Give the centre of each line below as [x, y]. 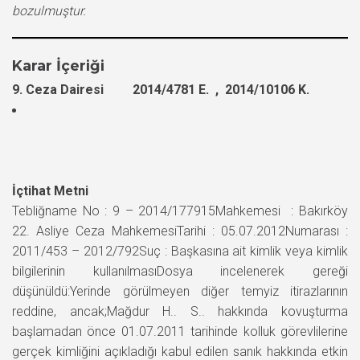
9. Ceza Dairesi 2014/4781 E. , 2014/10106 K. [161, 89]
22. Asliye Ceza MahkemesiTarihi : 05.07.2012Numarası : [180, 231]
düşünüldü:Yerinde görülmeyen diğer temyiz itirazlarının [180, 291]
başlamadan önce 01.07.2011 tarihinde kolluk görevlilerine [180, 331]
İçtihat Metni [50, 190]
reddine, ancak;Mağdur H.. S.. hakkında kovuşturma [180, 311]
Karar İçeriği [58, 65]
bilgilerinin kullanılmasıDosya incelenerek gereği [180, 271]
